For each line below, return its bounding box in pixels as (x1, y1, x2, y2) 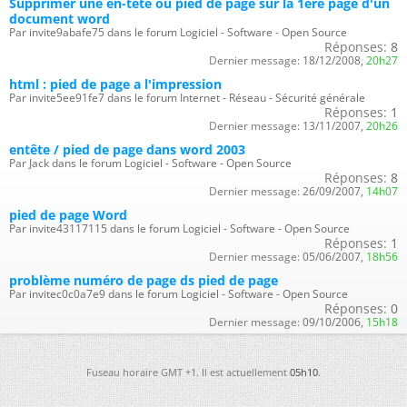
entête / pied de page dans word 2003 (9, 140, 245, 158)
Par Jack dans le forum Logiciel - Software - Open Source (9, 154, 292, 171)
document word (9, 9, 110, 27)
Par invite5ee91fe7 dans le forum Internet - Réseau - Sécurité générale (9, 89, 365, 105)
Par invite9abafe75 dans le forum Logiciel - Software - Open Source (9, 24, 347, 40)
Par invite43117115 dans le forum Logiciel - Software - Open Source (9, 220, 350, 236)
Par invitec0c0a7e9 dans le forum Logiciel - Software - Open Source (9, 285, 348, 302)
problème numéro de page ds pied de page (9, 271, 278, 289)
